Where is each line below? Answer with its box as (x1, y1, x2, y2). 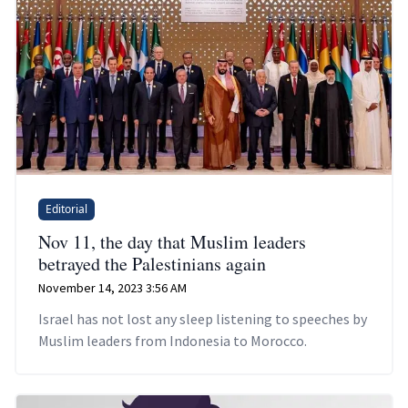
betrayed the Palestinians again (38, 250, 266, 276)
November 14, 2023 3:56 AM (38, 279, 187, 296)
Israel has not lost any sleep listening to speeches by (38, 309, 367, 328)
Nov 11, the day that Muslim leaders (38, 229, 306, 254)
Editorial (46, 200, 87, 217)
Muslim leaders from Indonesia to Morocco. (38, 331, 307, 350)
